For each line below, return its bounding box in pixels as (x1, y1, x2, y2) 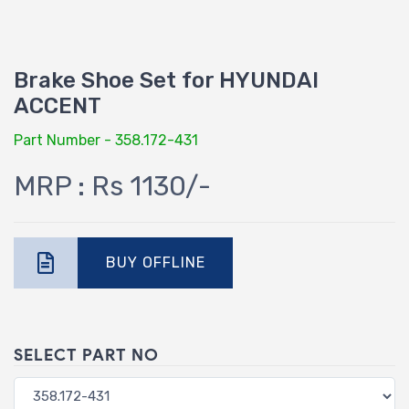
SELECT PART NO (14, 345, 159, 366)
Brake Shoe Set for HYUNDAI (14, 68, 319, 94)
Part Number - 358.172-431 (14, 131, 198, 150)
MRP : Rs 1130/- (14, 170, 211, 204)
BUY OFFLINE (105, 254, 205, 272)
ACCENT (14, 93, 101, 120)
